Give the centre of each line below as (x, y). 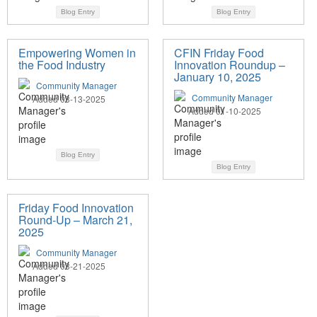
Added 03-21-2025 (69, 266)
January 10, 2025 (218, 77)
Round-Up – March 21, (75, 220)
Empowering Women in (77, 53)
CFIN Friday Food (219, 53)
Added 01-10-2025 (225, 111)
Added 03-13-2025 (69, 99)
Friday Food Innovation (76, 208)
